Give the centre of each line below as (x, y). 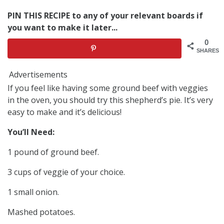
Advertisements (38, 74)
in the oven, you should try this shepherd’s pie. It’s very (110, 100)
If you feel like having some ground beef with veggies (108, 88)
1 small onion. (33, 192)
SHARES (208, 51)
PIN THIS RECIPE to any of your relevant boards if (105, 16)
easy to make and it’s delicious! (64, 112)
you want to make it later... (62, 28)
